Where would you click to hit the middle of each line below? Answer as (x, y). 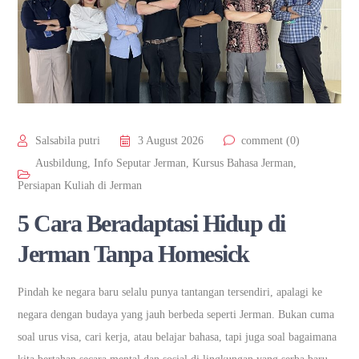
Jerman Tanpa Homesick (133, 253)
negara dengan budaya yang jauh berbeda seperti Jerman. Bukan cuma (176, 314)
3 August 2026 (171, 140)
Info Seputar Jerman (140, 163)
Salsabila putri (68, 140)
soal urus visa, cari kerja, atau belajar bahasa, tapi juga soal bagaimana (177, 337)
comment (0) (271, 140)
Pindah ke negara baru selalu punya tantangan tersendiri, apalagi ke (170, 292)
